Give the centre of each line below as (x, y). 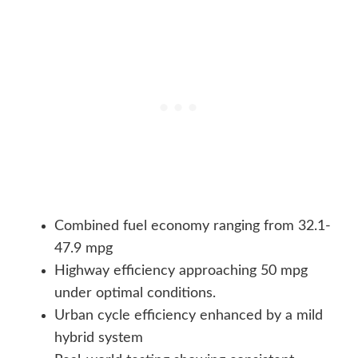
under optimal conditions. (135, 294)
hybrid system (99, 338)
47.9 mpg (84, 249)
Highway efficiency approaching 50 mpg (181, 271)
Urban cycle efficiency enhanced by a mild (189, 316)
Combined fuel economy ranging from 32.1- (193, 227)
